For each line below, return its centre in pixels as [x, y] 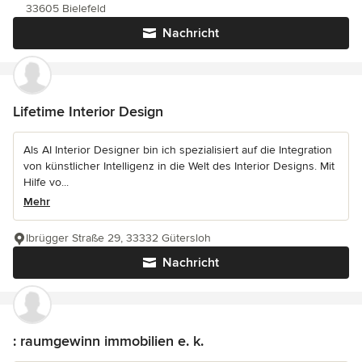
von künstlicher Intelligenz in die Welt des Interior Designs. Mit [179, 166]
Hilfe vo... [46, 182]
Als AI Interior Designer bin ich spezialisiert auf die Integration [178, 149]
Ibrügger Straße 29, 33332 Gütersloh [118, 238]
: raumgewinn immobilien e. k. [108, 341]
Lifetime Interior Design [88, 111]
